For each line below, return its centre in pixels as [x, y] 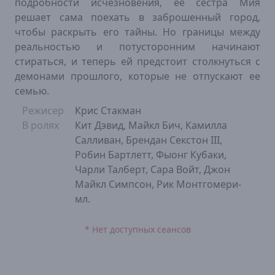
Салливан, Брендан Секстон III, [149, 140]
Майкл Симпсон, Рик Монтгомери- [158, 184]
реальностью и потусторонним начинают [137, 47]
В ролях [41, 125]
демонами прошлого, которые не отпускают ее [137, 76]
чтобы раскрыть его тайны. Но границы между [137, 32]
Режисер [43, 110]
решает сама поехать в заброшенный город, [137, 17]
